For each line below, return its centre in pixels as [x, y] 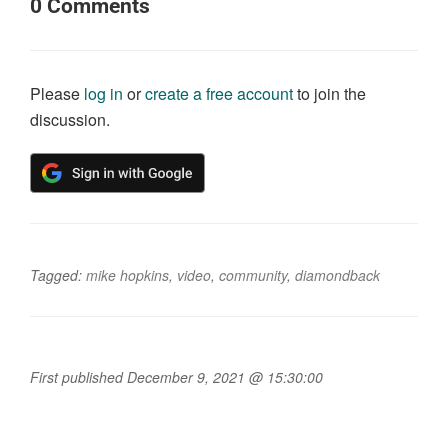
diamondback [337, 274]
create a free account [219, 93]
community [253, 274]
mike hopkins [127, 274]
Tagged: [58, 274]
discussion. [70, 119]
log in [103, 93]
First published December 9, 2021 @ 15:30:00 [176, 376]
